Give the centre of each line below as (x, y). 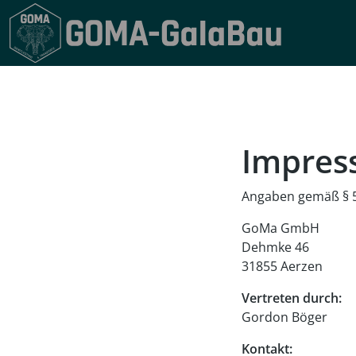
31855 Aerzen (282, 266)
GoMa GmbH (281, 228)
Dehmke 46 (275, 247)
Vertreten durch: (292, 298)
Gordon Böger (284, 317)
